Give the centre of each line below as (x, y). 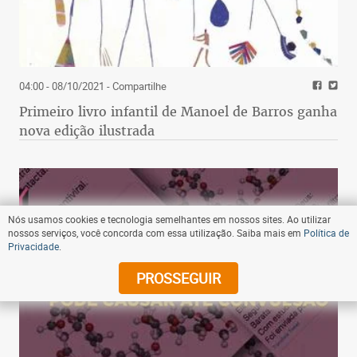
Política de (326, 233)
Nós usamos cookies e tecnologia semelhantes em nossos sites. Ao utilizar (169, 219)
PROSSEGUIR (178, 278)
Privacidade (33, 246)
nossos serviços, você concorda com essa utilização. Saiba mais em (156, 233)
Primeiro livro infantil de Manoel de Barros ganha (178, 111)
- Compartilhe (135, 86)
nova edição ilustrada (87, 130)
